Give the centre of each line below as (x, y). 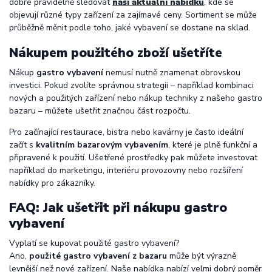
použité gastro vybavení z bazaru (98, 256)
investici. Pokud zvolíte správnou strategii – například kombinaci (131, 85)
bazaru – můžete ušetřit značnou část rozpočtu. (100, 110)
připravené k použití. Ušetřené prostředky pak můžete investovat (133, 157)
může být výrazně (202, 256)
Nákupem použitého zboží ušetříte (116, 53)
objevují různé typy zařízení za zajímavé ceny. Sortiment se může (133, 15)
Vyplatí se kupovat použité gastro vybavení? (94, 243)
